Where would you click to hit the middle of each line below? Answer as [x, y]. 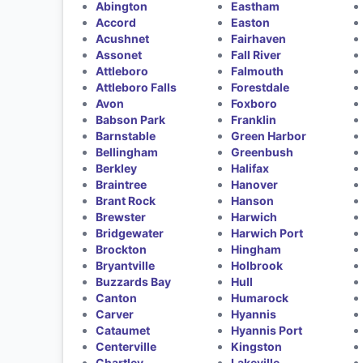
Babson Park [130, 119]
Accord [115, 22]
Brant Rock [125, 200]
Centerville [126, 346]
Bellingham [126, 152]
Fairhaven [259, 38]
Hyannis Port [267, 330]
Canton [116, 297]
